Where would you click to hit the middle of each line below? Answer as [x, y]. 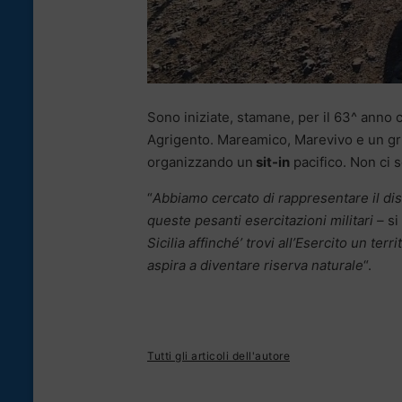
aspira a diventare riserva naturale [255, 266]
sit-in [271, 162]
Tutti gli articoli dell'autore [218, 356]
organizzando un [200, 162]
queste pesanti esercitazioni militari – [267, 221]
